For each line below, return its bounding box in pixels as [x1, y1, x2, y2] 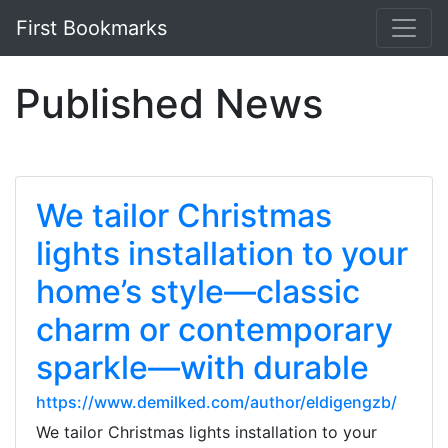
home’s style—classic [36, 272, 360, 311]
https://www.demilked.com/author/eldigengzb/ [36, 392, 397, 412]
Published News [15, 79, 323, 128]
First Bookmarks [16, 16, 167, 40]
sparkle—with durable [36, 348, 369, 387]
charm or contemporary [36, 310, 393, 349]
